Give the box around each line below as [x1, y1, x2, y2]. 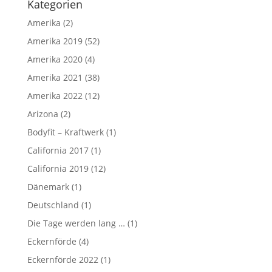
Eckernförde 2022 [27, 254, 98, 265]
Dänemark [27, 181, 69, 192]
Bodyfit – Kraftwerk [27, 126, 104, 138]
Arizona [27, 108, 58, 120]
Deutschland [27, 199, 79, 211]
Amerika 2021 [27, 72, 83, 83]
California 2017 [27, 144, 89, 156]
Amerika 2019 [27, 35, 83, 47]
